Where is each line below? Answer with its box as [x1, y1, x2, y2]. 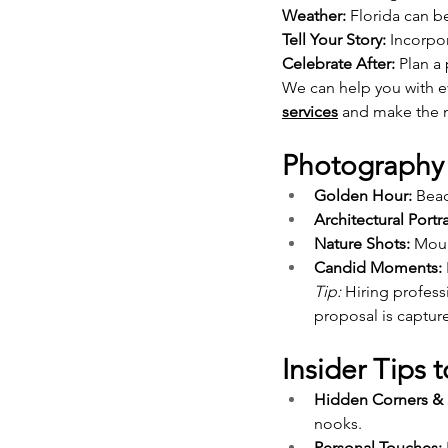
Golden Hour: [314, 185, 412, 205]
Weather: [282, 5, 346, 25]
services [282, 101, 338, 121]
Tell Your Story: [282, 29, 386, 49]
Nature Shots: [314, 233, 410, 253]
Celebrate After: [282, 53, 395, 73]
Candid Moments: [314, 257, 442, 277]
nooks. [314, 413, 362, 433]
